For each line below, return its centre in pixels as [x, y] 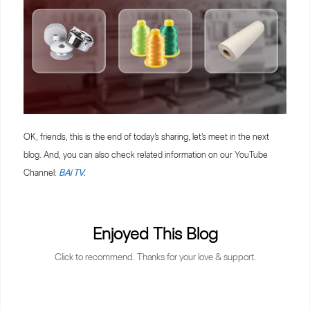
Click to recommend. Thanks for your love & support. [155, 257]
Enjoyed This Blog [155, 234]
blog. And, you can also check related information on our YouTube [146, 155]
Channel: [41, 173]
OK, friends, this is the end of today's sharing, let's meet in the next [146, 137]
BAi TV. [72, 173]
